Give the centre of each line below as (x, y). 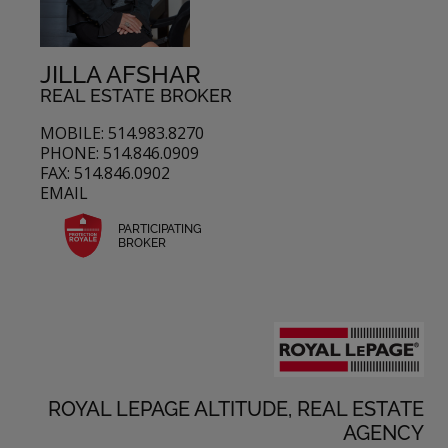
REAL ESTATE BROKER (136, 95)
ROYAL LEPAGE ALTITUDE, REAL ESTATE (236, 409)
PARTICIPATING (159, 228)
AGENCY (383, 433)
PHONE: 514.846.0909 (119, 153)
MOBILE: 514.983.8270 (122, 133)
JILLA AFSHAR (120, 74)
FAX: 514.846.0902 (105, 173)
